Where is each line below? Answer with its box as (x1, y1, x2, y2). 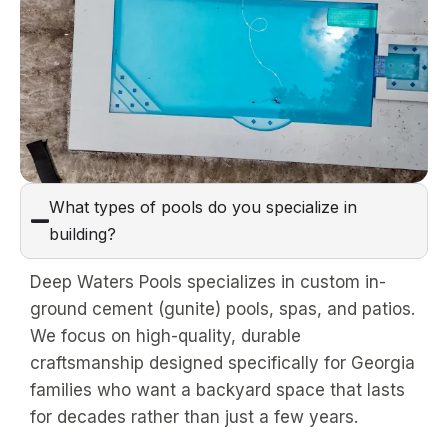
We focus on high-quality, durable (30, 326, 301, 346)
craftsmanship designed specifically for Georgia (30, 353, 415, 373)
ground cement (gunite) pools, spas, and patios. (30, 299, 415, 319)
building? (48, 224, 116, 244)
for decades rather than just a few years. (30, 407, 358, 427)
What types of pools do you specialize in (48, 197, 357, 217)
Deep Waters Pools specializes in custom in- (30, 272, 386, 292)
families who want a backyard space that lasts (30, 380, 405, 400)
